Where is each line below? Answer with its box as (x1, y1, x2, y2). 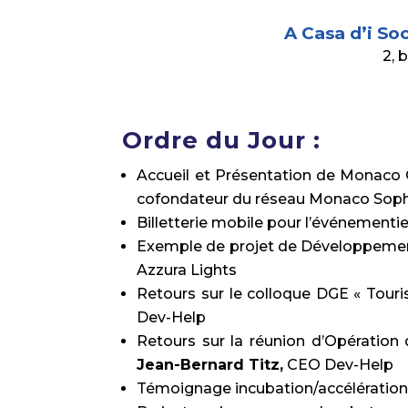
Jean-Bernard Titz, (137, 356, 284, 373)
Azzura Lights (137, 261, 238, 279)
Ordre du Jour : (122, 126, 321, 155)
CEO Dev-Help (283, 356, 394, 373)
